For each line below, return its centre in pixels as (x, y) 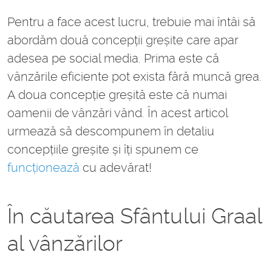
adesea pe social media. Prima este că (113, 59)
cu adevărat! (116, 168)
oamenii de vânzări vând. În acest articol (117, 113)
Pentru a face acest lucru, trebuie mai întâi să (131, 22)
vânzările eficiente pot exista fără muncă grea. (134, 77)
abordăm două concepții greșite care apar (123, 40)
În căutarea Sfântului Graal (135, 216)
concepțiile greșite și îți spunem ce (103, 150)
